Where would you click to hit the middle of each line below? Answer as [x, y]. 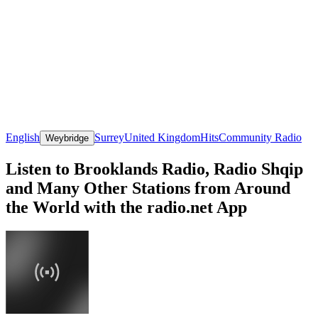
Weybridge [67, 138]
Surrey [109, 137]
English [23, 137]
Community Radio [260, 137]
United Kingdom [162, 137]
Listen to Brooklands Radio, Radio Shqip [154, 169]
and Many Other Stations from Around [148, 188]
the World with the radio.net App [126, 207]
